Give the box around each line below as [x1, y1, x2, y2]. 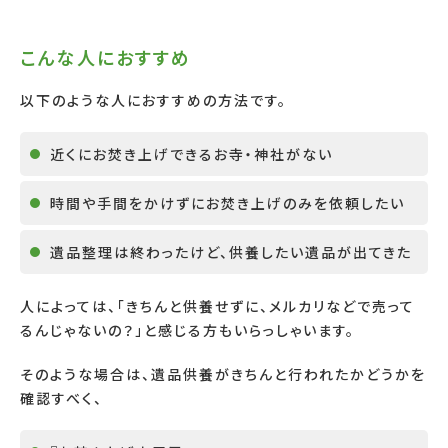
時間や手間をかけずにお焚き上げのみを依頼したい [50, 192, 405, 213]
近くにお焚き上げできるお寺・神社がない [50, 143, 333, 164]
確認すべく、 [20, 387, 103, 408]
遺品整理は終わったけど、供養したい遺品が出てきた [50, 241, 412, 262]
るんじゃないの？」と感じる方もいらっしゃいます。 [20, 319, 355, 340]
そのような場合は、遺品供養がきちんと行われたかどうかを [20, 363, 426, 384]
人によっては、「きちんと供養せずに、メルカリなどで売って [20, 295, 415, 316]
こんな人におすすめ [20, 43, 191, 70]
